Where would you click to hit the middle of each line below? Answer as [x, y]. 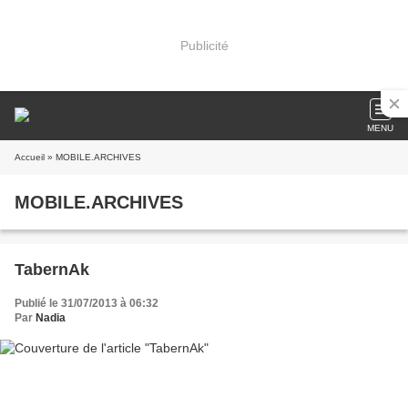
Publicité [204, 45]
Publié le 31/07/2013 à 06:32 [87, 303]
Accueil [30, 157]
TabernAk [52, 270]
